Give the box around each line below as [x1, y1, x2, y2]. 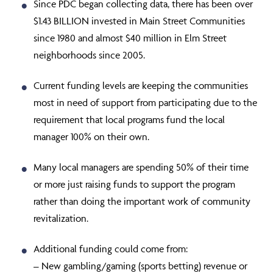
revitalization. [34, 212, 88, 224]
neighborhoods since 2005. [34, 49, 145, 61]
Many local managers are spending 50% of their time [34, 161, 249, 173]
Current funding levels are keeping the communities [34, 79, 248, 91]
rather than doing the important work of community [34, 195, 250, 207]
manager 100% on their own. [34, 130, 149, 143]
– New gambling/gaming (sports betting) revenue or [34, 260, 247, 272]
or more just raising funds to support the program [34, 178, 235, 190]
